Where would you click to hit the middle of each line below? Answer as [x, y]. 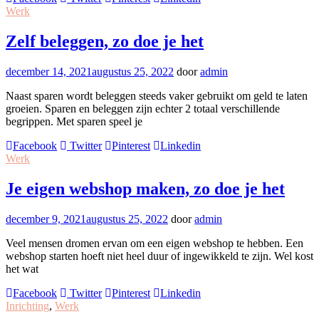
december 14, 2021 [49, 72]
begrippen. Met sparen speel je [74, 122]
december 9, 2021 [46, 219]
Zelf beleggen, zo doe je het [105, 42]
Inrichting [27, 305]
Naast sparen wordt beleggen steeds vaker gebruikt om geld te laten [157, 96]
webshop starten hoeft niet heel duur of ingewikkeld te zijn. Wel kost [159, 256]
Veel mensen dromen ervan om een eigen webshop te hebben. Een [155, 243]
